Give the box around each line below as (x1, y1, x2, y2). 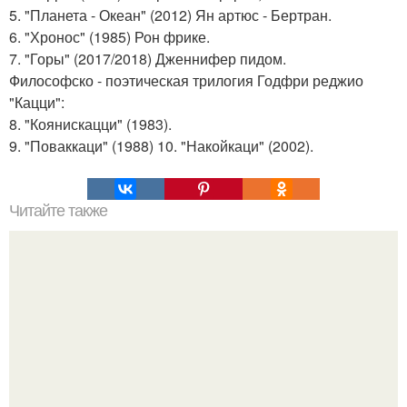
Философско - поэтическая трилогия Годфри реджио (9, 70, 363, 91)
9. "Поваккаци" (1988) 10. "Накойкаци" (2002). (9, 135, 313, 156)
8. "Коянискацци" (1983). (9, 114, 172, 134)
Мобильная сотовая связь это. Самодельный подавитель (11, 367, 396, 388)
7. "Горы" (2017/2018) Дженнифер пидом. (9, 48, 286, 69)
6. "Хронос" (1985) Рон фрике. (9, 26, 210, 47)
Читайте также (9, 202, 107, 220)
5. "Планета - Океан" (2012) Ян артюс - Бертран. (9, 5, 332, 25)
